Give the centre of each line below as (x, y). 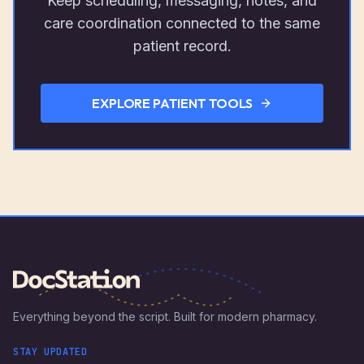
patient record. (182, 46)
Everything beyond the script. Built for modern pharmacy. (165, 316)
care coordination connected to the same (182, 23)
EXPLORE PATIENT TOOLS (172, 103)
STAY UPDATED (50, 352)
